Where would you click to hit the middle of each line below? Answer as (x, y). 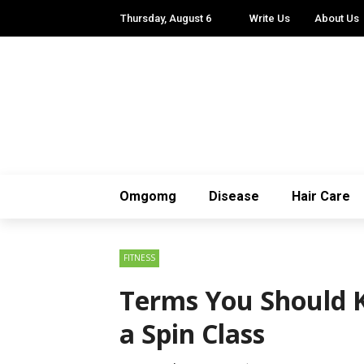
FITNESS (139, 258)
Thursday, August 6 (166, 18)
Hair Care (321, 196)
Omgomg (148, 196)
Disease (234, 196)
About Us (337, 18)
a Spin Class (192, 334)
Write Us (270, 18)
